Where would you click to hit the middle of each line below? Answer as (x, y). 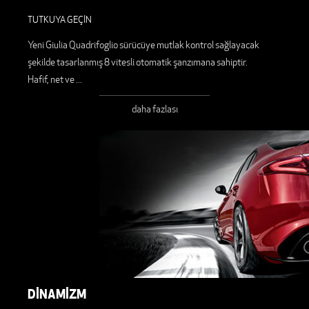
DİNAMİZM (57, 294)
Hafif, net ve (52, 80)
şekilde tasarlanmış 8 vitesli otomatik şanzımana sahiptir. (138, 62)
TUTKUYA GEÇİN (60, 20)
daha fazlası (154, 109)
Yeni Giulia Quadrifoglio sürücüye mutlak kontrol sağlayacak (143, 45)
